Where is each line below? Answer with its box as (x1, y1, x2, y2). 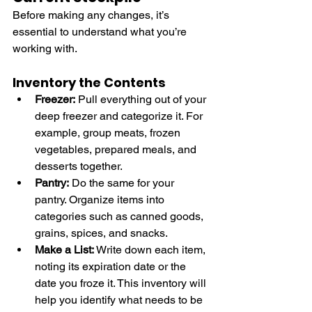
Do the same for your (69, 175, 177, 189)
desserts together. (35, 159, 123, 173)
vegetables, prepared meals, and (35, 142, 199, 156)
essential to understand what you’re (13, 24, 189, 38)
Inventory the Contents (13, 73, 166, 91)
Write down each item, (94, 242, 208, 256)
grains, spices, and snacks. (35, 226, 168, 240)
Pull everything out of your (75, 92, 209, 106)
